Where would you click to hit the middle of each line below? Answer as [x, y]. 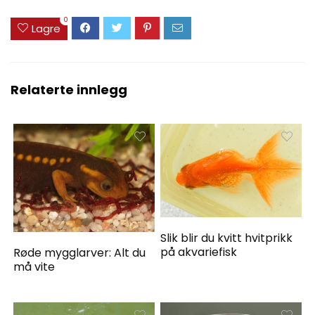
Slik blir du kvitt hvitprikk [227, 238]
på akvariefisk [199, 252]
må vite [34, 266]
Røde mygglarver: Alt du [80, 252]
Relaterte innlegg [69, 89]
